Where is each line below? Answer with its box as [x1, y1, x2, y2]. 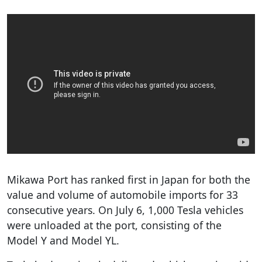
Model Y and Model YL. [7, 233, 119, 247]
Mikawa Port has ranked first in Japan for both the [7, 172, 250, 187]
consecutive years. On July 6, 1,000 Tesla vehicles [7, 202, 243, 217]
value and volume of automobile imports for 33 [7, 187, 238, 202]
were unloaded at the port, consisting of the [7, 218, 222, 232]
